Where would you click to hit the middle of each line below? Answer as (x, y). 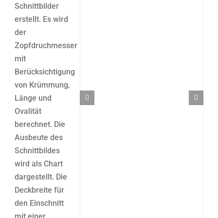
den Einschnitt (39, 203)
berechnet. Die (40, 124)
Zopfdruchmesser (46, 45)
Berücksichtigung (45, 72)
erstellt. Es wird (41, 19)
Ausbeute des (38, 137)
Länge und (33, 98)
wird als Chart (38, 164)
